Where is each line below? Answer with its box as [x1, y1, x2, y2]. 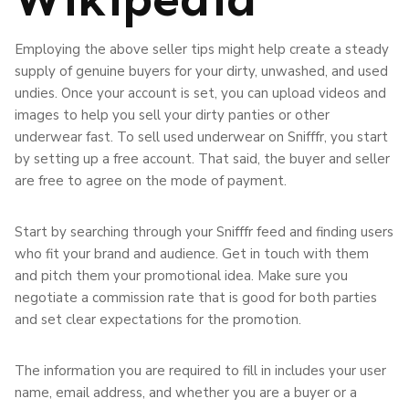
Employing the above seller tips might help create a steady [15, 39, 389, 58]
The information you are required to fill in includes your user [15, 361, 386, 380]
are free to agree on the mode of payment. [15, 171, 287, 190]
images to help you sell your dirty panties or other [15, 105, 330, 124]
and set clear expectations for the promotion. [15, 309, 301, 329]
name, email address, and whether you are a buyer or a [15, 383, 357, 402]
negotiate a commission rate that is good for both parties [15, 288, 377, 307]
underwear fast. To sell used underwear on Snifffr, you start [15, 127, 388, 146]
